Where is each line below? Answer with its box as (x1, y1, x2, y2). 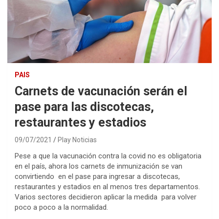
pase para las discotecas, (15, 100, 154, 114)
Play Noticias (58, 136, 97, 144)
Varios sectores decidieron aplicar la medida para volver (15, 193, 197, 202)
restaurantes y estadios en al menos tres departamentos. (15, 182, 200, 192)
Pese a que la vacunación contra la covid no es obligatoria (15, 152, 201, 161)
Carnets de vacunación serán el (15, 84, 187, 99)
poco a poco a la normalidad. (15, 203, 108, 212)
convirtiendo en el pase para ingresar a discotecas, (15, 172, 180, 181)
